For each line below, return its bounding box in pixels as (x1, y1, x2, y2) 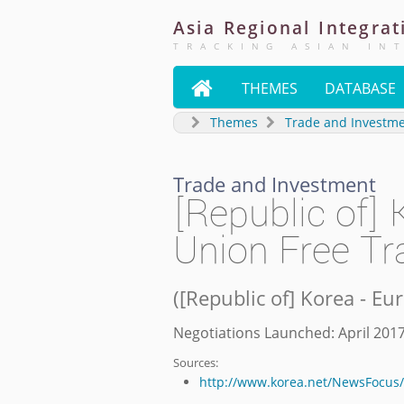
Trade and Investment (173, 170, 376, 198)
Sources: (173, 353, 218, 371)
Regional (223, 16, 311, 39)
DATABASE (325, 78, 396, 98)
